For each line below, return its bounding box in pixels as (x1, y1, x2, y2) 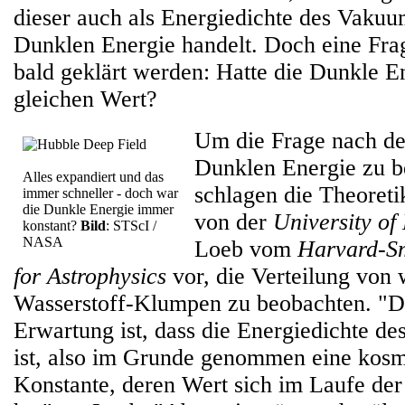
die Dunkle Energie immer (23, 202, 174, 217)
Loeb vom (194, 236, 297, 262)
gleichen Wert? (14, 86, 157, 112)
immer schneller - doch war (23, 185, 178, 201)
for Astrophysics (14, 263, 166, 289)
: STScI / (106, 218, 156, 233)
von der (194, 209, 273, 235)
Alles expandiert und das (23, 169, 164, 184)
